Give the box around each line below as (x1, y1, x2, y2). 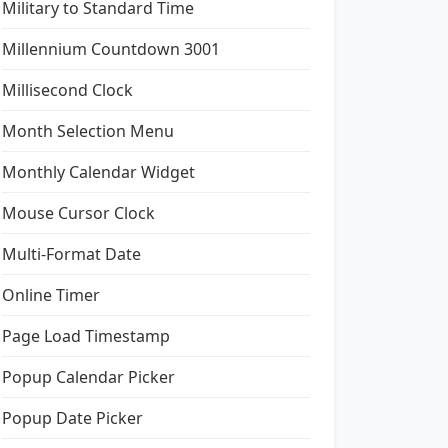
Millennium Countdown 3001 (2, 38, 220, 60)
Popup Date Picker (2, 407, 143, 429)
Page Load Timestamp (2, 325, 170, 347)
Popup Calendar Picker (2, 366, 175, 388)
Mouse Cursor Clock (2, 202, 155, 224)
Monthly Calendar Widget (2, 161, 195, 183)
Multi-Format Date (2, 243, 141, 265)
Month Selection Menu (2, 120, 174, 142)
